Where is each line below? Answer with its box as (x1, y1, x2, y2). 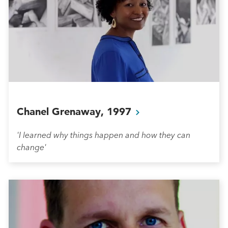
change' (17, 142, 46, 153)
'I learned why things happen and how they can (17, 130, 190, 140)
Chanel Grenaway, (17, 105, 107, 118)
